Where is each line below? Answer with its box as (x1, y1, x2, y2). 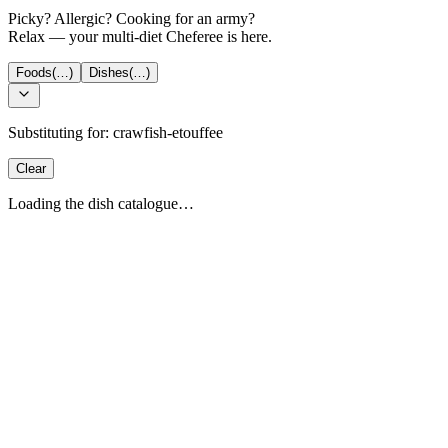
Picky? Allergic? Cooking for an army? (8, 10, 255, 28)
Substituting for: (8, 124, 113, 142)
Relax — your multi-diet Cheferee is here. (8, 28, 272, 46)
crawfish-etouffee (113, 124, 223, 142)
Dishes (89, 65, 129, 81)
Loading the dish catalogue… (8, 195, 194, 213)
